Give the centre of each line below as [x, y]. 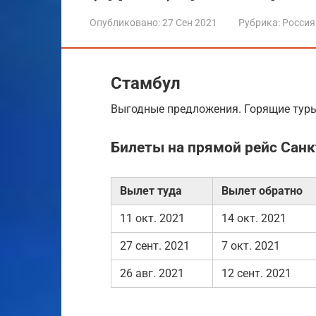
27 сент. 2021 [155, 245]
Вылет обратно [262, 190]
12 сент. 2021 [256, 273]
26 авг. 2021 [152, 273]
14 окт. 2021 [254, 218]
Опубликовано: [125, 22]
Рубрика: [259, 22]
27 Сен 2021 [190, 22]
